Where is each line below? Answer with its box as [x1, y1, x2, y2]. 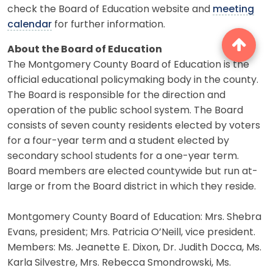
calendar [7, 19, 52, 30]
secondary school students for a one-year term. [7, 151, 239, 161]
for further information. [52, 19, 168, 30]
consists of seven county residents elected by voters [7, 121, 260, 131]
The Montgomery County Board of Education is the [7, 60, 249, 70]
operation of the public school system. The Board [7, 105, 243, 116]
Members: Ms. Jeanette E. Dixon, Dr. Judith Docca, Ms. [7, 243, 261, 253]
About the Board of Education [7, 44, 162, 55]
